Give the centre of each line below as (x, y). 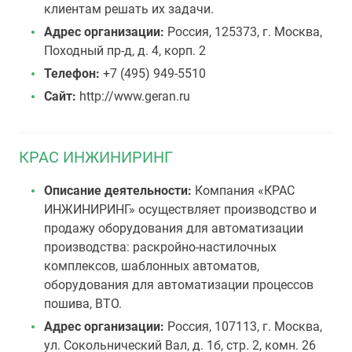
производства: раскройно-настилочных (160, 247)
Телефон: (72, 73)
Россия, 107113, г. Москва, (245, 326)
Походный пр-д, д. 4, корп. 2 (125, 51)
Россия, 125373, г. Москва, (245, 32)
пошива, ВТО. (83, 304)
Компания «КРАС (243, 191)
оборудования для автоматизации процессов (179, 285)
